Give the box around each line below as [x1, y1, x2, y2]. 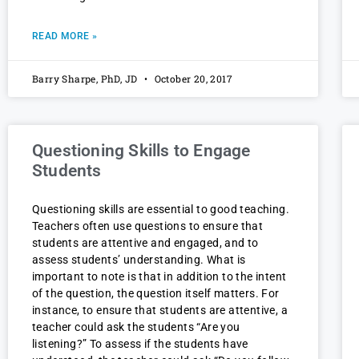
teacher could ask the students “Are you [32, 321, 240, 334]
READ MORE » [32, 30, 98, 42]
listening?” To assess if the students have [32, 337, 248, 351]
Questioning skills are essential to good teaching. [32, 203, 289, 216]
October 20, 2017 [151, 72, 233, 86]
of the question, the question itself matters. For [32, 287, 280, 301]
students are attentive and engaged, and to [32, 236, 259, 250]
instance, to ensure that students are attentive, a [32, 304, 288, 317]
